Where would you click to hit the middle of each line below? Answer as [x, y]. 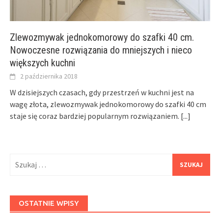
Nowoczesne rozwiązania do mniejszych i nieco [101, 50]
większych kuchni [42, 63]
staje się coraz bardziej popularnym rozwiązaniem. [95, 116]
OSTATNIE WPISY [49, 203]
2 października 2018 [49, 76]
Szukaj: [21, 159]
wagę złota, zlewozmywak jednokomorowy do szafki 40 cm [108, 104]
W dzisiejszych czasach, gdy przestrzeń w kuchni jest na [102, 92]
